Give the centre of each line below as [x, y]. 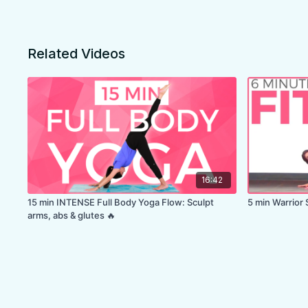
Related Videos [77, 54]
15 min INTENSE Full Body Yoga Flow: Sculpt [121, 202]
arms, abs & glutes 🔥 [72, 216]
